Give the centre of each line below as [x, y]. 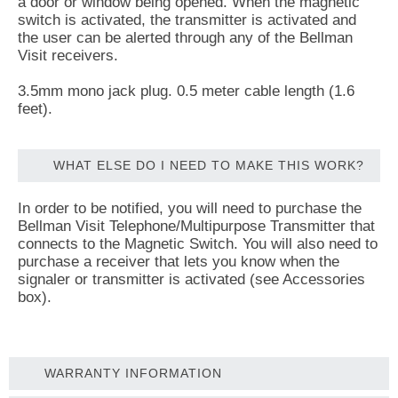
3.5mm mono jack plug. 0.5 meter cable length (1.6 [186, 91]
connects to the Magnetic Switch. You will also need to [198, 243]
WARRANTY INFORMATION [133, 373]
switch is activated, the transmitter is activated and [187, 20]
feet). [35, 108]
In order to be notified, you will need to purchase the [190, 208]
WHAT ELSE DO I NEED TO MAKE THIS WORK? [209, 165]
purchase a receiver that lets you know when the [179, 261]
